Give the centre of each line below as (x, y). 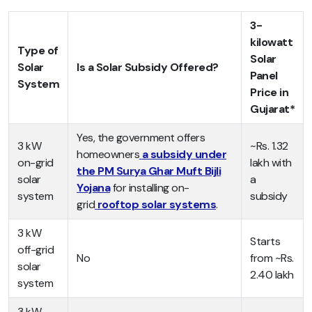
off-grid (36, 250)
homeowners (108, 155)
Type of (38, 51)
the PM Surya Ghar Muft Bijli (149, 171)
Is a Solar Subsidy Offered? (148, 68)
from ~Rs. (272, 258)
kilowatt (271, 42)
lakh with (271, 163)
